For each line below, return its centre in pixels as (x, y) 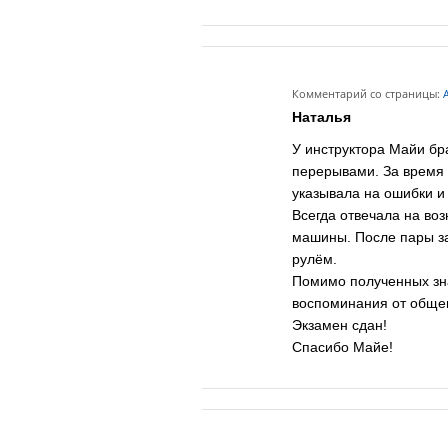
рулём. (314, 259)
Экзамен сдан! (339, 325)
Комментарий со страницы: (366, 94)
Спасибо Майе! (342, 347)
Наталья (321, 117)
